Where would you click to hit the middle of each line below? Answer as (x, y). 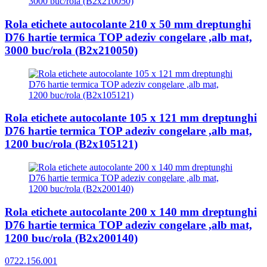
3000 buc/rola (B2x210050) (71, 50)
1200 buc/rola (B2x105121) (71, 144)
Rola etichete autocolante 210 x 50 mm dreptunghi (128, 24)
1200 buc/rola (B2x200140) (71, 238)
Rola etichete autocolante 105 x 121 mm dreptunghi (131, 118)
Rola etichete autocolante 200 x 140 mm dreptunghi (131, 212)
